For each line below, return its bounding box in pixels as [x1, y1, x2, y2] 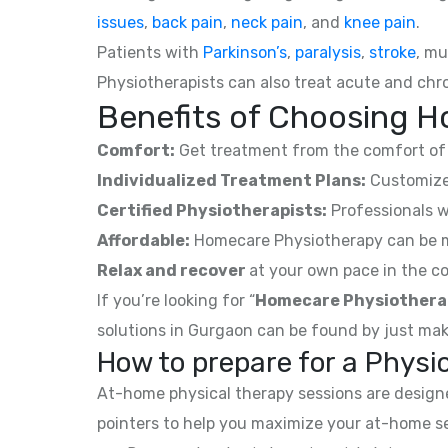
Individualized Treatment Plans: [97, 170, 366, 190]
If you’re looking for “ [97, 290, 255, 310]
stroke [369, 42, 416, 62]
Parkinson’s [203, 42, 287, 62]
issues [97, 12, 144, 32]
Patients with [97, 42, 203, 62]
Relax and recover [97, 260, 249, 280]
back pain [152, 12, 223, 32]
